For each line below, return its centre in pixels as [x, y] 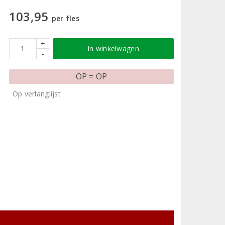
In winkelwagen [113, 48]
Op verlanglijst [36, 93]
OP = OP [91, 76]
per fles [65, 18]
